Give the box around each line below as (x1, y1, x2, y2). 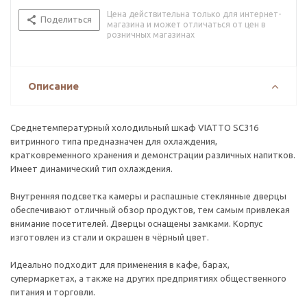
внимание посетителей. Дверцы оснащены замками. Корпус (10, 219, 262, 228)
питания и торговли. (10, 287, 95, 297)
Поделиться (40, 14, 92, 24)
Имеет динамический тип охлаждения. (10, 164, 173, 173)
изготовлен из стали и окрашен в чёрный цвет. (10, 232, 209, 242)
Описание (28, 80, 79, 92)
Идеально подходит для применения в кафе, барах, (10, 260, 230, 269)
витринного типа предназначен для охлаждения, (10, 136, 217, 146)
